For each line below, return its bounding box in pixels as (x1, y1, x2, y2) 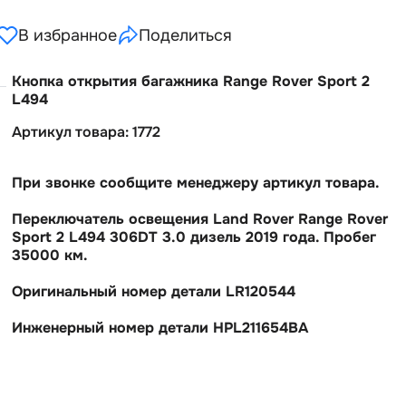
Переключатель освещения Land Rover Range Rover (12, 209, 388, 228)
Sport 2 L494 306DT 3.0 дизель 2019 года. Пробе (12, 227, 376, 246)
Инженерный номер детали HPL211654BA (12, 318, 308, 337)
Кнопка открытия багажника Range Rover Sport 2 (12, 72, 370, 91)
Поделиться (139, 25, 232, 45)
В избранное (18, 25, 117, 45)
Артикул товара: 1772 (12, 122, 160, 141)
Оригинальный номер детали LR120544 (12, 282, 295, 301)
